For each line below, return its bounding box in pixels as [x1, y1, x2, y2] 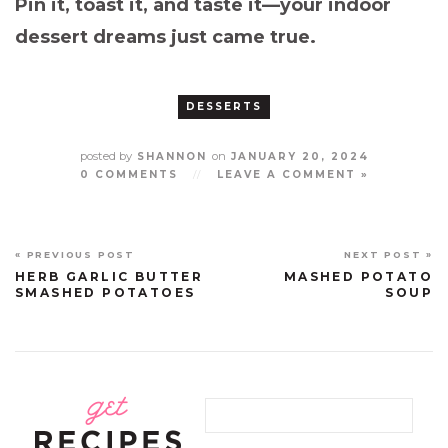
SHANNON [131, 149, 212, 163]
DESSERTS [186, 99, 262, 113]
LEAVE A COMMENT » [216, 167, 369, 181]
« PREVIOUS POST [15, 248, 135, 260]
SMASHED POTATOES [15, 284, 196, 300]
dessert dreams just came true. [15, 25, 316, 48]
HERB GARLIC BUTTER [15, 268, 204, 284]
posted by [79, 148, 132, 163]
